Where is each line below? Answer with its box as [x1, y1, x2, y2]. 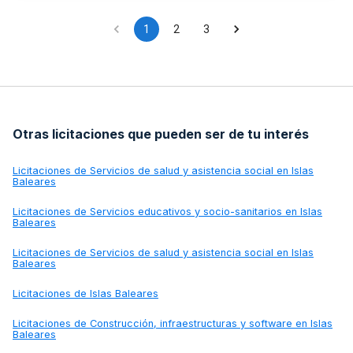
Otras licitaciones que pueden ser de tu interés [13, 126, 309, 143]
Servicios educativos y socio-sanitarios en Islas [90, 206, 322, 218]
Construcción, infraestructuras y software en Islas [90, 318, 333, 330]
